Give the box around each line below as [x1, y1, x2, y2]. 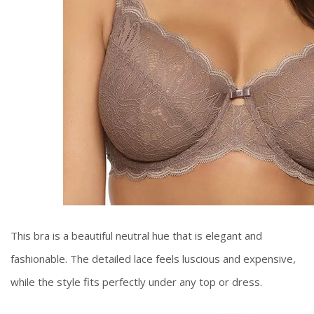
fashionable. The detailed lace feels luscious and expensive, [11, 252, 296, 266]
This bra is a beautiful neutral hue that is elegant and [11, 228, 262, 243]
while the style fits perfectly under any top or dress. [11, 275, 265, 289]
